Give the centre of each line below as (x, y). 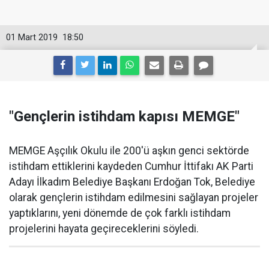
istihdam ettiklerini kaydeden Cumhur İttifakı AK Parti (131, 166)
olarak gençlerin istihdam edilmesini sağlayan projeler (134, 198)
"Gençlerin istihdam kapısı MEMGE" (124, 116)
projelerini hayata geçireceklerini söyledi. (104, 229)
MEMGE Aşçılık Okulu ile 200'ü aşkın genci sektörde (129, 151)
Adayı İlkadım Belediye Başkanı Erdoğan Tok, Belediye (132, 182)
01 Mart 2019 (32, 38)
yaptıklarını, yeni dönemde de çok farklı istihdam (120, 213)
